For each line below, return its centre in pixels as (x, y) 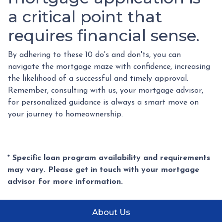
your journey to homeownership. (65, 114)
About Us (111, 212)
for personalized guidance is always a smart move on (103, 102)
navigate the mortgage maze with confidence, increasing (109, 67)
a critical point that (85, 16)
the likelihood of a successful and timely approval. (98, 79)
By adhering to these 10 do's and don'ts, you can (94, 55)
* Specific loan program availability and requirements (109, 158)
